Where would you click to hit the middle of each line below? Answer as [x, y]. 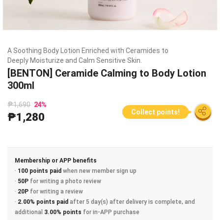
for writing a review [56, 192]
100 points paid [40, 171]
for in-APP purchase [110, 212]
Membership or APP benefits [56, 161]
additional [29, 212]
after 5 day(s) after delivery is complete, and [132, 202]
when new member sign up [99, 171]
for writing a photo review [65, 181]
